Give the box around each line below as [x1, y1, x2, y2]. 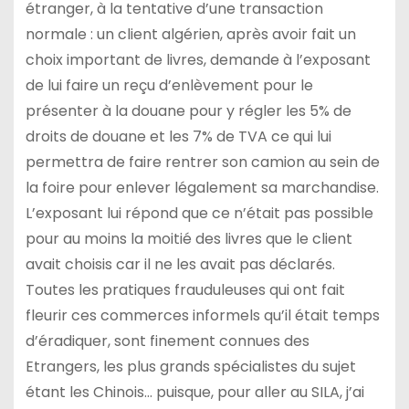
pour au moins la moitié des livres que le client [25, 227, 352, 249]
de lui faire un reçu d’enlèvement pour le [25, 74, 313, 96]
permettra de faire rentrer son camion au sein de [25, 151, 380, 173]
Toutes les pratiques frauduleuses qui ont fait [25, 278, 345, 300]
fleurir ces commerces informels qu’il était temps [25, 304, 380, 326]
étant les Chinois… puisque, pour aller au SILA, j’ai [25, 381, 364, 403]
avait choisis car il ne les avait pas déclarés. [25, 253, 335, 275]
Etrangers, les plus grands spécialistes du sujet [25, 355, 356, 377]
